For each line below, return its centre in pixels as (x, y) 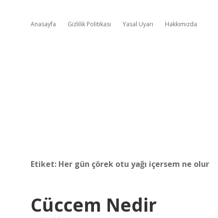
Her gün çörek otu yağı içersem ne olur (134, 164)
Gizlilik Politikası (89, 24)
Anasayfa (43, 24)
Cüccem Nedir (94, 205)
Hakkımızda (181, 24)
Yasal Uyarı (138, 24)
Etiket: (45, 164)
